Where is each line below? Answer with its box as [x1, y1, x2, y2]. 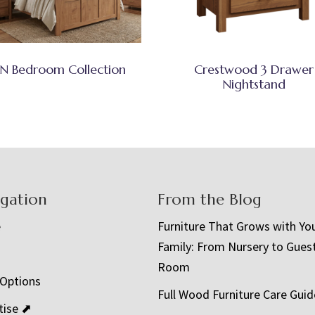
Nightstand [221, 75, 285, 92]
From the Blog [157, 190, 262, 210]
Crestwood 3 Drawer [193, 60, 314, 77]
